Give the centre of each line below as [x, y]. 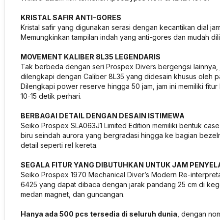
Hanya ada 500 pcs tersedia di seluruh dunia [99, 214]
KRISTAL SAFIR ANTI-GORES [71, 17]
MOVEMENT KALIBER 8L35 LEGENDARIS [91, 57]
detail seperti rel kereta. [59, 145]
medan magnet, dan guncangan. [74, 194]
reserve [93, 86]
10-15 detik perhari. [51, 96]
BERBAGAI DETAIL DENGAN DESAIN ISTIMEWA [103, 116]
